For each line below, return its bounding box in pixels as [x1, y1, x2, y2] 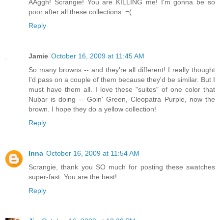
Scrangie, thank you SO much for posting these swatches [28, 163, 215, 171]
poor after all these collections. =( [28, 8, 132, 16]
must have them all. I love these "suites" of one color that [28, 85, 215, 94]
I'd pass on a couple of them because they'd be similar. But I [28, 76, 215, 84]
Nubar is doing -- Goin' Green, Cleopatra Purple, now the [28, 95, 215, 104]
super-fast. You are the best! [28, 173, 117, 181]
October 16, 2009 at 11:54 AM [46, 149, 139, 158]
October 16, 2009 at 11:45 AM [51, 52, 144, 60]
